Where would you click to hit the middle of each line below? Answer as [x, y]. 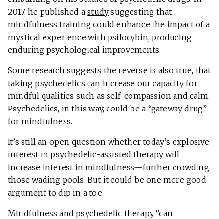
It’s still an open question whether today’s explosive [109, 142]
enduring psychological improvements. [86, 50]
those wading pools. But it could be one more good [107, 180]
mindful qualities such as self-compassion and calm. [109, 96]
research [48, 71]
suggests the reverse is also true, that [138, 71]
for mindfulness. [41, 121]
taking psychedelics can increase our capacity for [103, 83]
